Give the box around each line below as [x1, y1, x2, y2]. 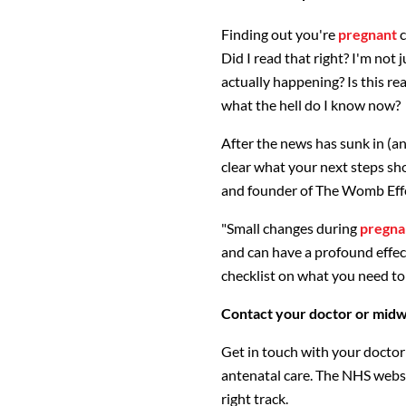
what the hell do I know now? [221, 96, 401, 114]
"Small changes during [221, 219, 360, 237]
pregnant [338, 25, 397, 43]
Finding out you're [221, 25, 338, 43]
